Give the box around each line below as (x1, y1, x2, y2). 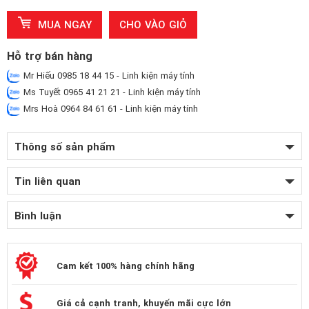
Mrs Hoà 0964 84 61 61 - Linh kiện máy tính (21, 103, 198, 114)
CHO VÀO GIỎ (119, 19, 187, 32)
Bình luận (14, 210, 61, 223)
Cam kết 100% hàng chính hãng (57, 261, 195, 272)
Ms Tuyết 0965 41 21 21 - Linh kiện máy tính (21, 87, 201, 98)
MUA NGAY (38, 19, 92, 32)
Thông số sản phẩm (14, 141, 115, 154)
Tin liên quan (14, 175, 81, 188)
